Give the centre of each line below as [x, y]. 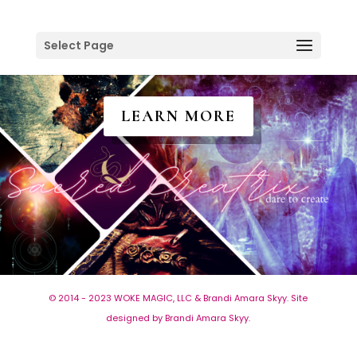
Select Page [78, 45]
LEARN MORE [178, 117]
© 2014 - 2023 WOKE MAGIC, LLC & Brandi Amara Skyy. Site [178, 298]
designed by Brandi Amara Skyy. [178, 318]
